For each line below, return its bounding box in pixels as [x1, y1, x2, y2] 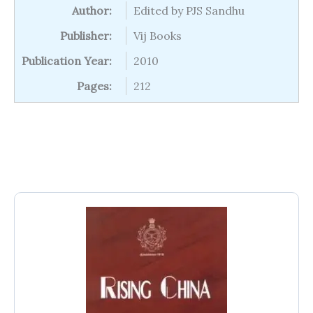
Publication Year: [22, 54, 112, 68]
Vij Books [133, 29, 182, 43]
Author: [72, 3, 112, 17]
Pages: [77, 79, 112, 93]
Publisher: [60, 29, 112, 43]
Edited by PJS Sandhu [133, 3, 245, 17]
